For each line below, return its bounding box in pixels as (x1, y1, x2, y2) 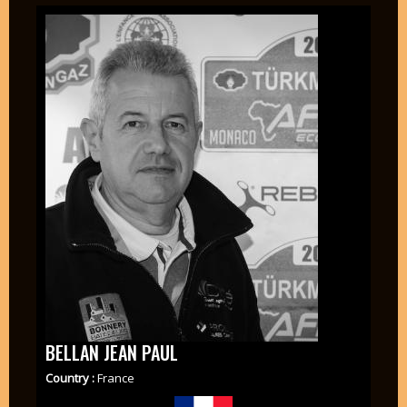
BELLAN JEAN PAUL (45, 339, 178, 367)
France (96, 369, 134, 386)
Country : (45, 369, 97, 386)
